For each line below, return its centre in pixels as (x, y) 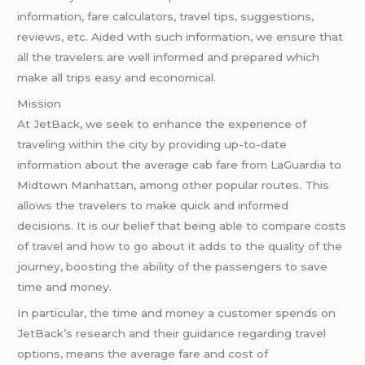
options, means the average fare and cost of (143, 353)
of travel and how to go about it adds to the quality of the (180, 246)
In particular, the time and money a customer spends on (177, 312)
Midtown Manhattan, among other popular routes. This (174, 185)
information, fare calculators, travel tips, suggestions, (166, 17)
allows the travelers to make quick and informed (153, 205)
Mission (40, 103)
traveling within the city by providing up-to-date (152, 144)
